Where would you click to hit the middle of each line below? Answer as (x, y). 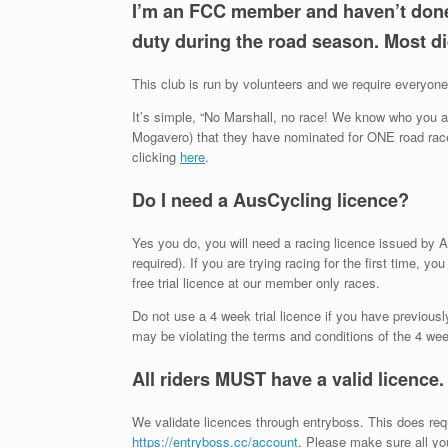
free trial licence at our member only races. (256, 283)
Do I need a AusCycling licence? (270, 199)
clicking (156, 156)
